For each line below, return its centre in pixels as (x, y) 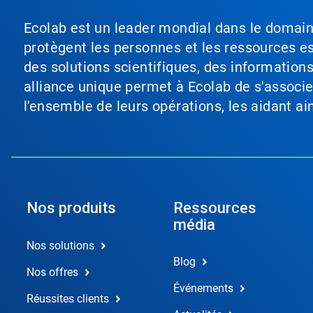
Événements (203, 289)
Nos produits (71, 208)
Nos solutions (60, 246)
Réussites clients (68, 299)
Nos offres (52, 272)
